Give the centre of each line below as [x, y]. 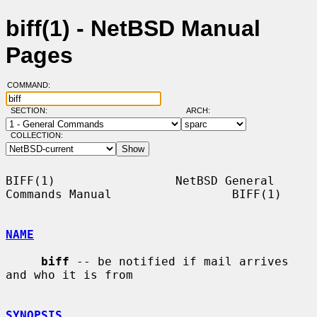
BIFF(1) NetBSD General [140, 180]
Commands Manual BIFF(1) [144, 194]
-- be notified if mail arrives [179, 261]
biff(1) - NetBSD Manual [133, 29]
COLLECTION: [36, 136]
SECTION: [32, 111]
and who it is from [69, 275]
